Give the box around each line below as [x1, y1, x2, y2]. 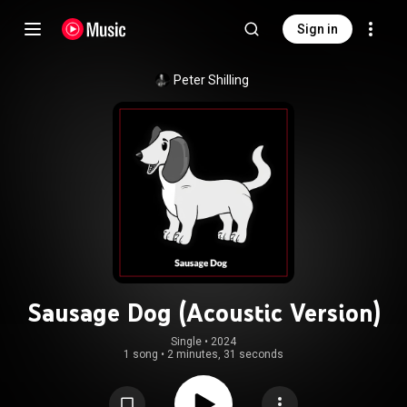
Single [171, 335, 202, 348]
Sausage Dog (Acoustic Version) [26, 297, 381, 328]
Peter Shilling [173, 73, 249, 87]
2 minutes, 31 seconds [167, 348, 283, 361]
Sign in [297, 22, 338, 36]
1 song [124, 348, 158, 361]
